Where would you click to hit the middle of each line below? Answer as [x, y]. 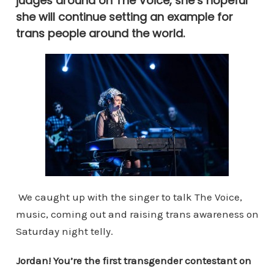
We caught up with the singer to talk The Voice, [129, 197]
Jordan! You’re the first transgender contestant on [133, 260]
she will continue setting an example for [124, 17]
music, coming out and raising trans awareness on [137, 214]
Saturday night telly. [64, 231]
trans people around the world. [100, 33]
